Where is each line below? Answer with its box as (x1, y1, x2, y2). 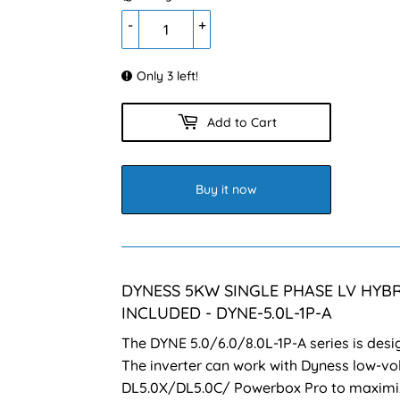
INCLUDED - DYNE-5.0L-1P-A (121, 303, 332, 324)
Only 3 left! (137, 68, 198, 85)
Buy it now (196, 181, 258, 198)
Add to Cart (206, 113, 277, 130)
